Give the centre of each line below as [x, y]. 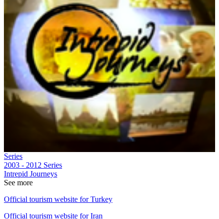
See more [18, 182]
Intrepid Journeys [31, 174]
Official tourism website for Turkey [58, 199]
